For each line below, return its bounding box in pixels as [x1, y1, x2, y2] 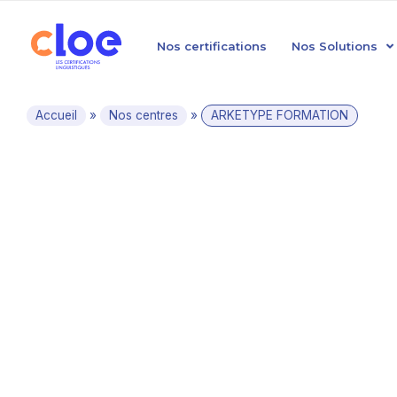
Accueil [35, 108, 77, 122]
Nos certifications [157, 39, 267, 53]
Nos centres [109, 108, 178, 122]
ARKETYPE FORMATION [211, 108, 348, 122]
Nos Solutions [292, 39, 378, 53]
